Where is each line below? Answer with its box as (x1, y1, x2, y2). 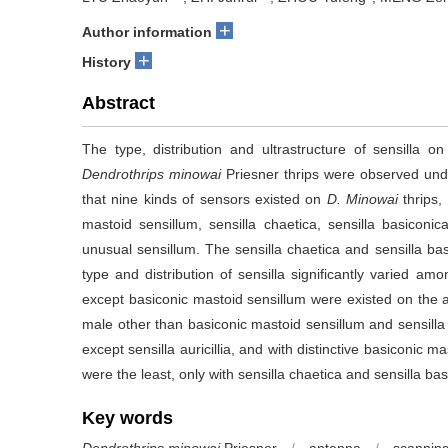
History (82, 54, 131, 70)
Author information (82, 24, 212, 40)
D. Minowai (326, 191, 399, 207)
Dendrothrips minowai (82, 166, 222, 182)
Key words (82, 408, 173, 428)
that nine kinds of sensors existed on (82, 191, 327, 207)
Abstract (82, 93, 155, 113)
